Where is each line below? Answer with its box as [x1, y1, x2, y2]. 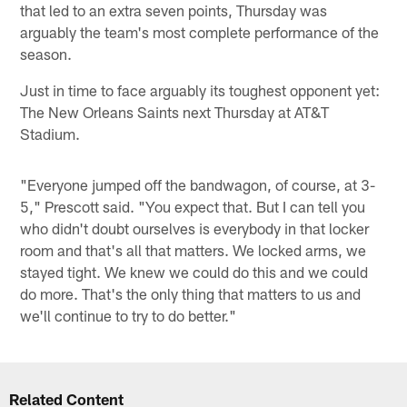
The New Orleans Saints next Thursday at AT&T [20, 103, 330, 122]
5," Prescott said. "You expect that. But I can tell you [20, 197, 366, 216]
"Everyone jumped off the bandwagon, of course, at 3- [20, 175, 376, 194]
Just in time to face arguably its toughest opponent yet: [20, 81, 381, 100]
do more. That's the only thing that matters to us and [20, 284, 362, 303]
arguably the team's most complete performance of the [20, 23, 380, 42]
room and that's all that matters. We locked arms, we [20, 241, 367, 260]
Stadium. [20, 124, 81, 144]
